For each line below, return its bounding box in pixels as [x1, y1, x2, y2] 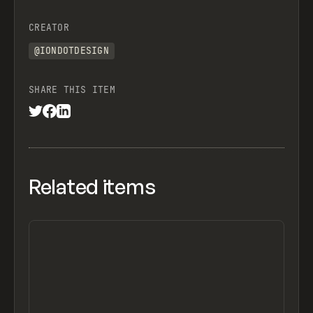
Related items [29, 174, 156, 200]
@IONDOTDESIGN [34, 45, 109, 57]
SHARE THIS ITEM [29, 84, 115, 96]
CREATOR [29, 21, 69, 34]
